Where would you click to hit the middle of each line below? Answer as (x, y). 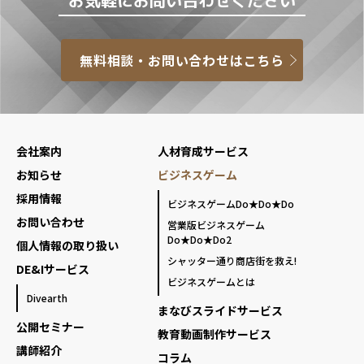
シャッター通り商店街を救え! (232, 261)
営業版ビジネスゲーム (217, 225)
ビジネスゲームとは (212, 282)
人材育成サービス (203, 152)
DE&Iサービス (53, 269)
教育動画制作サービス (214, 334)
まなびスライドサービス (220, 311)
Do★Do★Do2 (200, 240)
